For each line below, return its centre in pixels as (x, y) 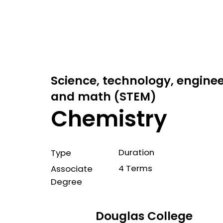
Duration (137, 153)
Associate (71, 169)
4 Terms (136, 168)
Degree (66, 182)
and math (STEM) (103, 97)
